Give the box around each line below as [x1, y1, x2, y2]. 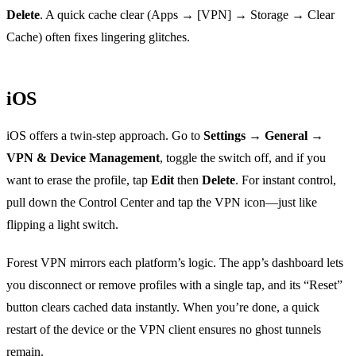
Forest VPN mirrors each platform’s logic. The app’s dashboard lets [6, 256, 343, 270]
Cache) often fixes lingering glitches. [6, 30, 190, 44]
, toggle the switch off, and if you [160, 151, 326, 165]
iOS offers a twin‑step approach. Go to [6, 129, 203, 143]
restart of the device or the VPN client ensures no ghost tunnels [6, 323, 321, 337]
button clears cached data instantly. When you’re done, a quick [6, 300, 319, 315]
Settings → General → [203, 129, 323, 143]
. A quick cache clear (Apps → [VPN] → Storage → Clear [40, 8, 335, 22]
